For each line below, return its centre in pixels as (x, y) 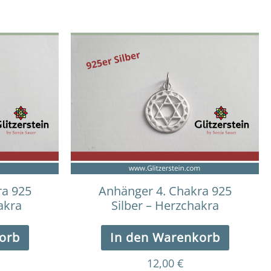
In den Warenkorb (165, 237)
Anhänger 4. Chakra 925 (165, 191)
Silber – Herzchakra (165, 205)
